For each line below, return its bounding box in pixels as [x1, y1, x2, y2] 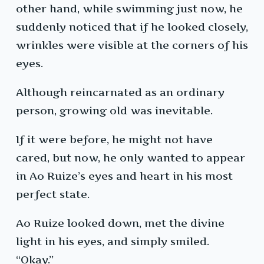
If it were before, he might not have [16, 133, 213, 146]
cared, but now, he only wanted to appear [16, 151, 245, 164]
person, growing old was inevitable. [16, 104, 213, 117]
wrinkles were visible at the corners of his [16, 39, 248, 52]
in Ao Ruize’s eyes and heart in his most [16, 170, 233, 183]
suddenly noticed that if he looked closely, [16, 21, 248, 34]
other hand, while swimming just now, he [16, 2, 243, 15]
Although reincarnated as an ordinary [16, 86, 225, 99]
